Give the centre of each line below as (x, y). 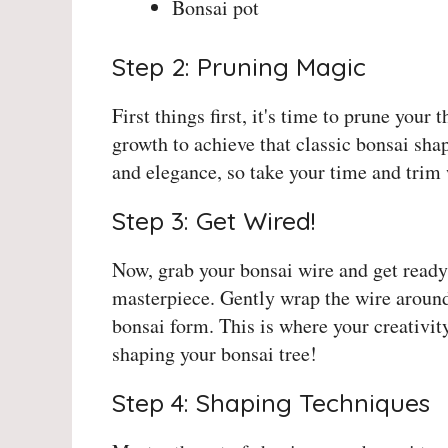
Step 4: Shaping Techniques (271, 403)
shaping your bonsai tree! (214, 354)
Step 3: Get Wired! (213, 221)
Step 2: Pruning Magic (239, 67)
